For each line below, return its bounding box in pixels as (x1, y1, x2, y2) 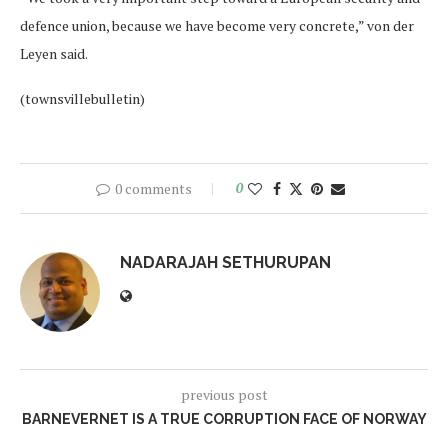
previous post (180, 385, 268, 405)
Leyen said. (20, 44, 88, 64)
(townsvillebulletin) (20, 89, 145, 109)
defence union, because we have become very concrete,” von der (20, 16, 414, 36)
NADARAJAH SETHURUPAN (120, 253, 331, 273)
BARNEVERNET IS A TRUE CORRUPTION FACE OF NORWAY (21, 411, 427, 428)
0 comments (114, 179, 192, 199)
